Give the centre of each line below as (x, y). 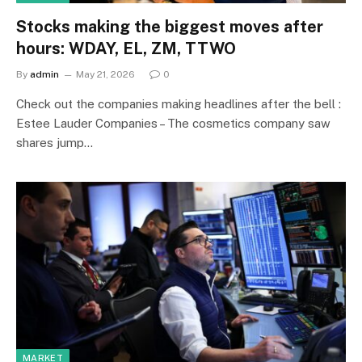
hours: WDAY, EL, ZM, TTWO (126, 48)
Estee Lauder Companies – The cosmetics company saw (173, 123)
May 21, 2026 (105, 74)
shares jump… (55, 142)
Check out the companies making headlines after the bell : (179, 103)
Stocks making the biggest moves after (170, 26)
